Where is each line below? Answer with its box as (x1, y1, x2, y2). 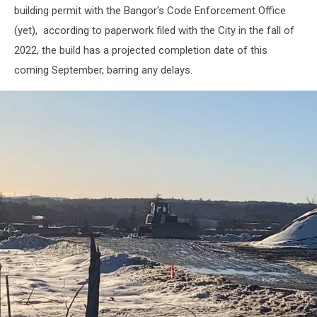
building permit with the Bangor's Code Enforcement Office (14, 4, 286, 17)
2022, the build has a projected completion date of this (14, 43, 267, 57)
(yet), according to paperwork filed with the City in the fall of (14, 23, 294, 37)
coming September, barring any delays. (14, 63, 192, 76)
